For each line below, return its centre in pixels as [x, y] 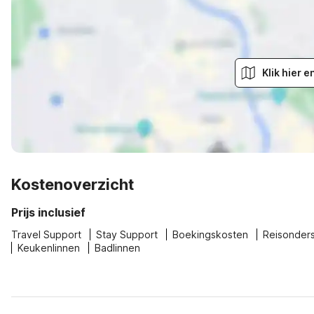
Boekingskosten [210, 234]
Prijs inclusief [48, 212]
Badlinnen [117, 248]
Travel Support [46, 234]
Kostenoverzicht [73, 184]
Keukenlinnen [49, 248]
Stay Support [127, 234]
